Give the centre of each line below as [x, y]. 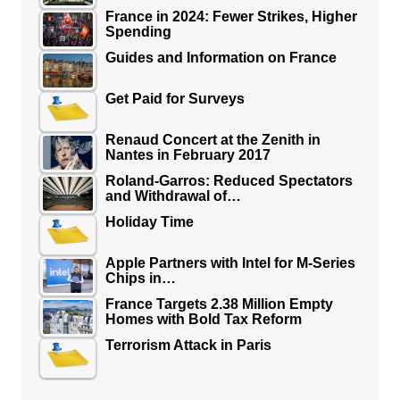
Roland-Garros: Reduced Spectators [229, 181]
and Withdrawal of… [173, 196]
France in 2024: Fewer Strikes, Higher [231, 17]
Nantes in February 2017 [187, 155]
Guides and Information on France [221, 58]
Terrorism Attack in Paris [188, 346]
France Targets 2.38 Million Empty [219, 304]
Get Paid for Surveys [175, 99]
